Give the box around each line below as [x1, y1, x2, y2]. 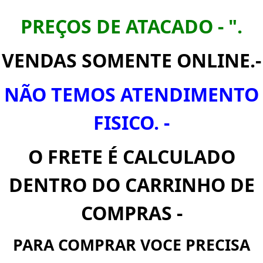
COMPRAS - [80, 200, 183, 225]
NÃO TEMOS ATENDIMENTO [4, 81, 259, 107]
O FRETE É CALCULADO [28, 143, 235, 169]
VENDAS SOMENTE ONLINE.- [2, 47, 261, 73]
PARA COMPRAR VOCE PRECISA [13, 234, 250, 255]
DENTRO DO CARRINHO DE [8, 171, 255, 197]
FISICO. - [93, 109, 170, 135]
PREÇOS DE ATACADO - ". [21, 13, 242, 39]
